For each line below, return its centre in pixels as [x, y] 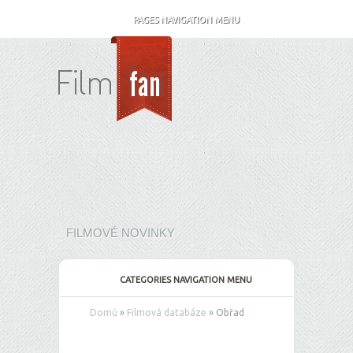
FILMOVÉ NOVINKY [121, 233]
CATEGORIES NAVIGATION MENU [186, 280]
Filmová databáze [167, 312]
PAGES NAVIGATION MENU [186, 20]
